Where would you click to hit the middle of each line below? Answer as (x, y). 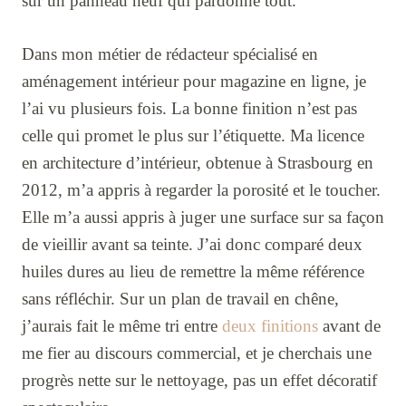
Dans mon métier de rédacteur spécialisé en (170, 54)
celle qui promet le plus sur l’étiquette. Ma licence (193, 136)
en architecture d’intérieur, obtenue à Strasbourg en (198, 163)
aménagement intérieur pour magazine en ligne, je (194, 82)
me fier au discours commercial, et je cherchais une (197, 353)
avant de (349, 326)
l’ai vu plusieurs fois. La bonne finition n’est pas (189, 109)
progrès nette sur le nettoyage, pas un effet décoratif (199, 381)
